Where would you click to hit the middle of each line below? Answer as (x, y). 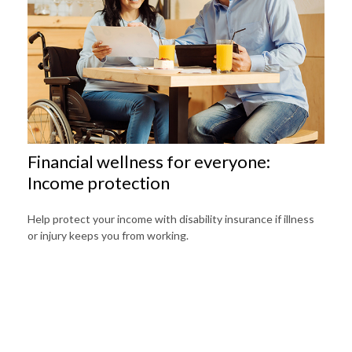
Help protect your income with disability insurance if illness (171, 218)
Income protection (99, 182)
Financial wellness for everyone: (149, 161)
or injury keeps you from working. (108, 235)
